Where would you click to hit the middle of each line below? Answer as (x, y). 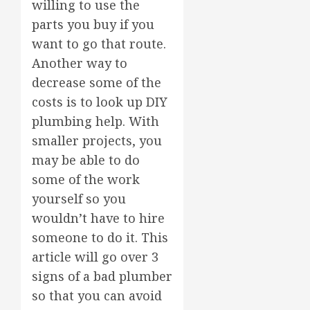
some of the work (86, 179)
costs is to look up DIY (100, 101)
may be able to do (86, 159)
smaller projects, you (97, 140)
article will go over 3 (95, 256)
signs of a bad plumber (102, 276)
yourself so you (79, 198)
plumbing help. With (95, 121)
